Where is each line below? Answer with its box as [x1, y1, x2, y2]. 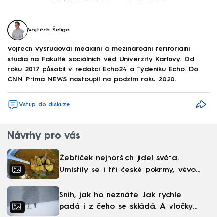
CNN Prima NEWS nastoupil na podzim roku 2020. [7, 76, 176, 83]
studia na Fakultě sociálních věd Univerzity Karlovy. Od [7, 55, 194, 62]
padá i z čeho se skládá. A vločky [59, 202, 193, 211]
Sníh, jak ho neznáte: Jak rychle [59, 191, 181, 199]
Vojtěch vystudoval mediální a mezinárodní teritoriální [7, 45, 190, 52]
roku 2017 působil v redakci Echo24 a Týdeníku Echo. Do [7, 65, 198, 73]
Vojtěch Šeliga [28, 27, 70, 33]
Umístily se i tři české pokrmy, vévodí [59, 166, 203, 174]
